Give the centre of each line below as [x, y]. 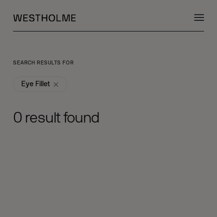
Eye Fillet [36, 84]
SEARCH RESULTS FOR [44, 63]
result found [61, 118]
